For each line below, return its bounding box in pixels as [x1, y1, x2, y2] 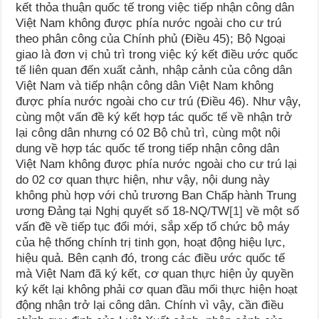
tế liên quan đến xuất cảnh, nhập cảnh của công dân [16, 63, 293, 78]
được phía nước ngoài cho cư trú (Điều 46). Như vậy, [16, 95, 302, 109]
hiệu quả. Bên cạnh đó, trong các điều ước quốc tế [16, 251, 286, 266]
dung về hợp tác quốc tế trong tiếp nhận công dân [16, 142, 280, 156]
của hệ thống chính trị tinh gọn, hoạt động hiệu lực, [16, 236, 286, 250]
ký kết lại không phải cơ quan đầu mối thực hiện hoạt [16, 283, 298, 297]
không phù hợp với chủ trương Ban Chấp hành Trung [16, 189, 297, 203]
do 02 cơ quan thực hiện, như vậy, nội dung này [16, 173, 271, 187]
